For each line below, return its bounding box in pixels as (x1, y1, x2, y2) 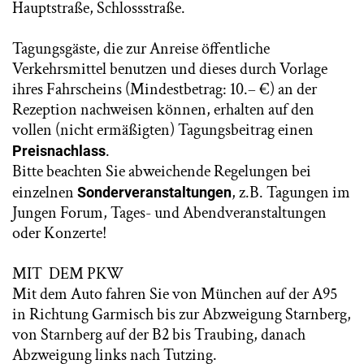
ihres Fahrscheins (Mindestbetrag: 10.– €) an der (12, 79, 317, 100)
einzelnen (12, 182, 77, 203)
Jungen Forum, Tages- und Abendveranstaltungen (12, 202, 327, 223)
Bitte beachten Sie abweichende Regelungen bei (12, 161, 311, 182)
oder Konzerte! (12, 223, 106, 244)
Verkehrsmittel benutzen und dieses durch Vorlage (12, 58, 327, 80)
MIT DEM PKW (12, 263, 123, 284)
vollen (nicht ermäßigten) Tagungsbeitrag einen (12, 119, 314, 141)
